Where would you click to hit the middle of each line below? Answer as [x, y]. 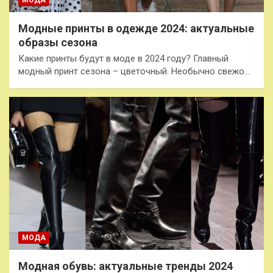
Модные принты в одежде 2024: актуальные [136, 29]
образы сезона [58, 43]
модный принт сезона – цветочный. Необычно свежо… [134, 72]
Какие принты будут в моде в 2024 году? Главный [123, 59]
